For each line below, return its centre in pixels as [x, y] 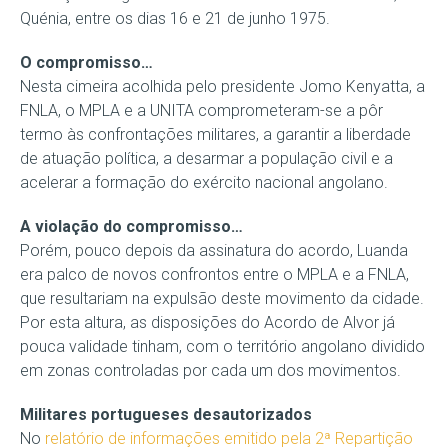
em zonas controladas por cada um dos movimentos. [210, 370]
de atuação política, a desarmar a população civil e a [206, 158]
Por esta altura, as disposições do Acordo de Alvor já [207, 322]
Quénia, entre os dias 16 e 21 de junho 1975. [175, 18]
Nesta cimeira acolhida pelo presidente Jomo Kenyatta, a [222, 86]
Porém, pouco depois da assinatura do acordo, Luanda [214, 250]
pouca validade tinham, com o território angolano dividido [222, 346]
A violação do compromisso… [131, 226]
